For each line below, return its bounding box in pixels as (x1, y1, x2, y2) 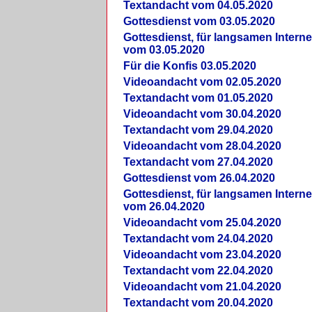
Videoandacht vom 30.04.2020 (123, 108, 281, 120)
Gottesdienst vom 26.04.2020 (123, 172, 275, 185)
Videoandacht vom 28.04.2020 (123, 140, 281, 153)
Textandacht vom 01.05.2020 (123, 92, 273, 104)
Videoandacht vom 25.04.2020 (123, 217, 281, 229)
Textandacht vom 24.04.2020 (123, 233, 273, 245)
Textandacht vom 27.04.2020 (123, 156, 273, 169)
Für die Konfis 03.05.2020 (123, 60, 256, 72)
